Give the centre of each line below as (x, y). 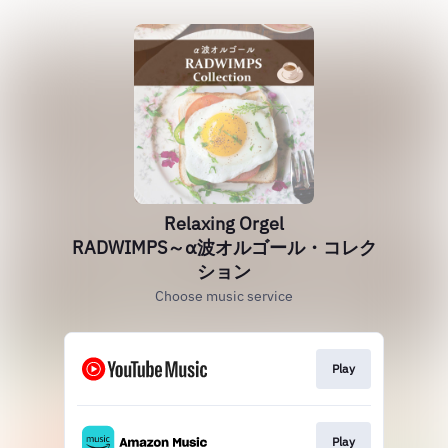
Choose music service (224, 296)
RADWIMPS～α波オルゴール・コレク (224, 247)
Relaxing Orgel (224, 223)
